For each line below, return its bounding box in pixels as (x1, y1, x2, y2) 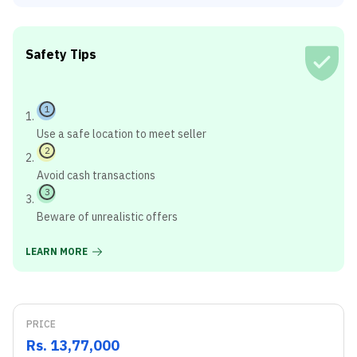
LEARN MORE (25, 245, 88, 257)
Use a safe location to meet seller (37, 127, 206, 141)
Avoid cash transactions (37, 168, 155, 182)
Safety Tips (25, 46, 96, 62)
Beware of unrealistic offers (37, 210, 178, 224)
